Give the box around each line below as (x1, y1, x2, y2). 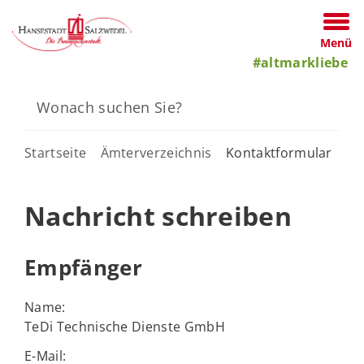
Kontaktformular (225, 144, 332, 162)
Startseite (24, 144, 87, 162)
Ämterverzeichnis (100, 144, 212, 162)
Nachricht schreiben (24, 198, 292, 233)
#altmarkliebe (252, 54, 348, 71)
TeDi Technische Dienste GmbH (24, 317, 225, 336)
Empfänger (24, 253, 142, 282)
